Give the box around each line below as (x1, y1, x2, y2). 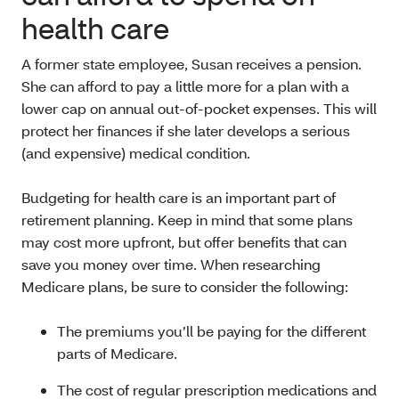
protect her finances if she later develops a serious (21, 121, 350, 141)
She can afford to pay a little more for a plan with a (21, 77, 349, 96)
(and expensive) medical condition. (21, 143, 250, 163)
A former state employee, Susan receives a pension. (21, 54, 362, 74)
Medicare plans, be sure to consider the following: (21, 277, 348, 297)
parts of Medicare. (57, 344, 177, 363)
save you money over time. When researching (21, 255, 321, 274)
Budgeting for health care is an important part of (21, 188, 336, 208)
